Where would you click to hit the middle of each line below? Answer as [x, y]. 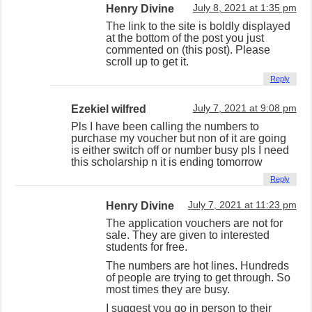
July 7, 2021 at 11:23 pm [242, 205]
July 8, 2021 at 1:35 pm [244, 8]
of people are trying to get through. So [198, 277]
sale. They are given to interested [188, 235]
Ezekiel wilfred [109, 109]
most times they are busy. [168, 289]
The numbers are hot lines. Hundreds [198, 265]
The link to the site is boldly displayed [198, 26]
